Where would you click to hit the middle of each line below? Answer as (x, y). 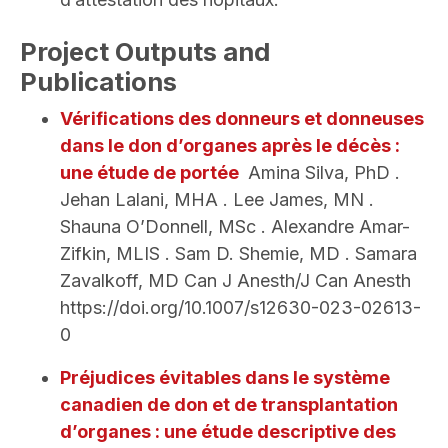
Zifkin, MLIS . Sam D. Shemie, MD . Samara (238, 254)
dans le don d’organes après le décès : (230, 146)
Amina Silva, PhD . (321, 173)
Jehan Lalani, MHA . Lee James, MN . (217, 200)
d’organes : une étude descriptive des (228, 432)
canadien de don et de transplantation (229, 405)
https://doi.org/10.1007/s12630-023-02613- (240, 308)
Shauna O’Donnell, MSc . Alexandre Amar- (235, 227)
